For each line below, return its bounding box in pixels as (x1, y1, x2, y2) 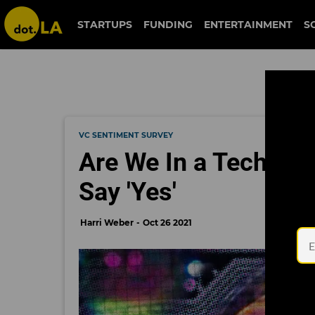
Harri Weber (80, 217, 134, 228)
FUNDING (143, 18, 193, 31)
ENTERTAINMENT (204, 18, 293, 31)
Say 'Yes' (79, 177, 176, 207)
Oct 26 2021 (143, 217, 192, 228)
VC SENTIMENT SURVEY (79, 131, 173, 140)
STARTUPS (77, 18, 133, 31)
